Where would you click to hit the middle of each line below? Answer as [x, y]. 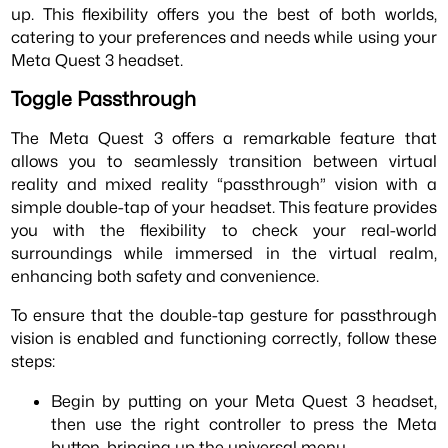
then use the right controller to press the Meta [244, 423]
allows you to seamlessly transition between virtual [224, 161]
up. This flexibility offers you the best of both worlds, [224, 13]
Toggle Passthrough [104, 98]
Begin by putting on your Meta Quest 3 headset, [244, 400]
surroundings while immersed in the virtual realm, [224, 253]
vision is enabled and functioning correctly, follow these [224, 338]
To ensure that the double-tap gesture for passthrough [224, 315]
